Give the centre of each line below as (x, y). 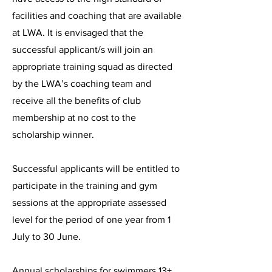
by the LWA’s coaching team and (82, 83)
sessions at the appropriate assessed (89, 202)
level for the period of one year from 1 (91, 219)
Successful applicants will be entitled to (96, 168)
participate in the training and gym (85, 185)
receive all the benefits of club (76, 100)
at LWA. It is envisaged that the (78, 32)
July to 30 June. (46, 236)
